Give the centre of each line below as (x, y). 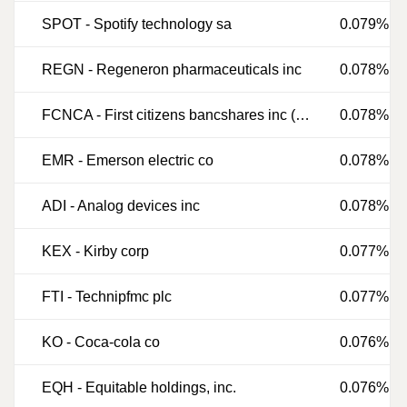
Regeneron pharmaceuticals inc (199, 69)
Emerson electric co (150, 160)
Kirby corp (116, 251)
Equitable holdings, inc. (161, 387)
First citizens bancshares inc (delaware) (200, 115)
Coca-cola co (117, 342)
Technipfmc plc (124, 297)
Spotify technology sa (163, 24)
